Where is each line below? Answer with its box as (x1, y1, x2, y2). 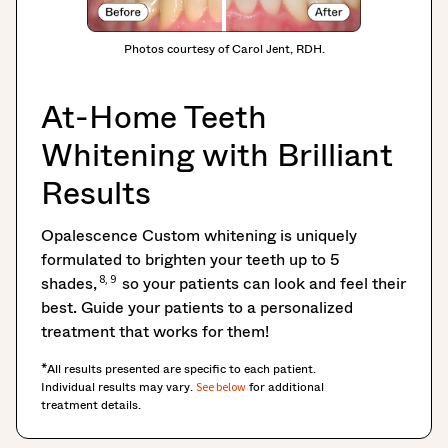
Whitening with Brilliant (41, 132, 393, 179)
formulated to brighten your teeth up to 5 (41, 248, 340, 272)
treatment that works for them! (41, 320, 269, 344)
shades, (41, 272, 97, 296)
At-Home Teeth (41, 94, 267, 141)
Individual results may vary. (41, 378, 196, 397)
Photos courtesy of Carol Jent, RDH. (123, 40, 325, 59)
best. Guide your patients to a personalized (41, 296, 353, 320)
